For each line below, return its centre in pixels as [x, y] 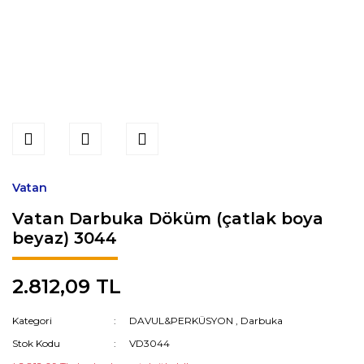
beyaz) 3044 [65, 238]
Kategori [32, 321]
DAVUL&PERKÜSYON [182, 321]
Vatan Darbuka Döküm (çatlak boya [168, 219]
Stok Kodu [36, 343]
